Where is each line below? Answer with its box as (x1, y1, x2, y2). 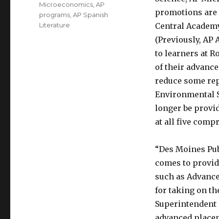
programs (39, 11, 70, 19)
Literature (39, 21, 70, 29)
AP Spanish (73, 11, 109, 19)
